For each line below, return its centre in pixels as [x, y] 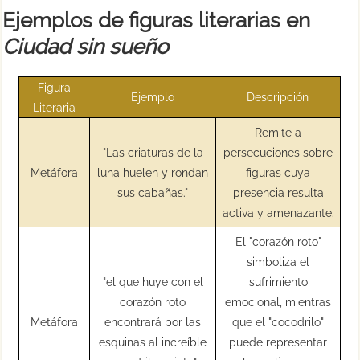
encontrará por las [153, 321]
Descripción [278, 96]
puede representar [278, 342]
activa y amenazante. [278, 212]
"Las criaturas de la [153, 152]
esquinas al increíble [153, 342]
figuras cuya [278, 172]
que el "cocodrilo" [278, 321]
